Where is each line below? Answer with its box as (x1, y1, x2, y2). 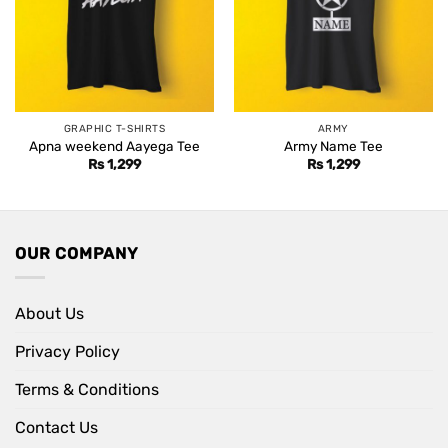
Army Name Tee (284, 137, 383, 154)
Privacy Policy (15, 342, 120, 362)
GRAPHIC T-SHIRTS (63, 121, 166, 135)
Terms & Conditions (15, 380, 159, 400)
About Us (15, 304, 84, 324)
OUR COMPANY (15, 243, 139, 263)
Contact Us (15, 418, 98, 438)
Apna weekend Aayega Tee (29, 137, 200, 154)
